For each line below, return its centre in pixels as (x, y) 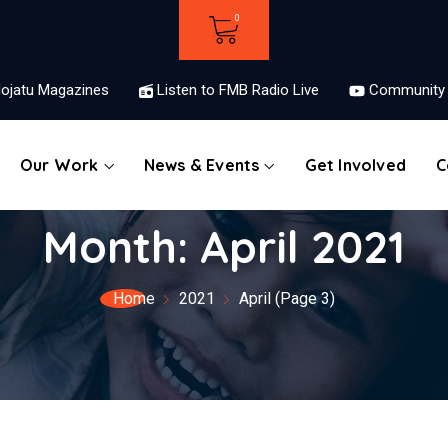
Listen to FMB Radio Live (236, 90)
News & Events (201, 165)
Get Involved (355, 165)
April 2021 (302, 246)
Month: (121, 246)
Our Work (59, 165)
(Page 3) (303, 298)
